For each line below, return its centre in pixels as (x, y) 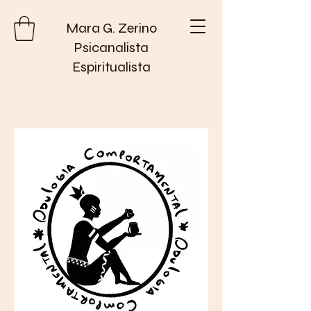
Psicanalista (111, 48)
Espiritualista (111, 67)
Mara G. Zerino (111, 28)
